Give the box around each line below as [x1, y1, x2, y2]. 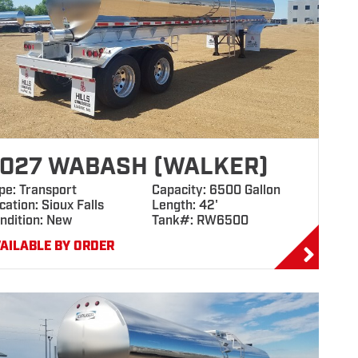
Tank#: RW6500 [151, 213, 249, 229]
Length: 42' [151, 197, 218, 214]
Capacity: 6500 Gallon [151, 182, 280, 199]
